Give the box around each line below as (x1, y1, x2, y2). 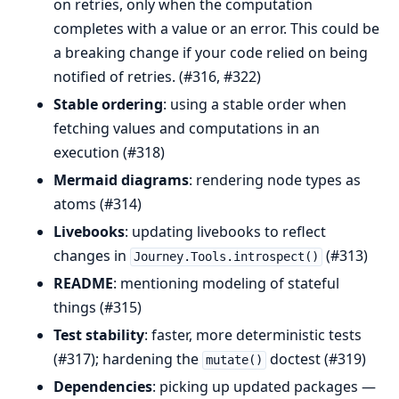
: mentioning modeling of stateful (113, 273, 339, 294)
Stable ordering (53, 94, 163, 115)
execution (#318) (53, 142, 165, 163)
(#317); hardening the (53, 349, 202, 370)
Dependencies (53, 377, 152, 397)
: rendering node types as (189, 170, 361, 191)
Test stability (53, 325, 144, 346)
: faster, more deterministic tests (144, 325, 362, 346)
